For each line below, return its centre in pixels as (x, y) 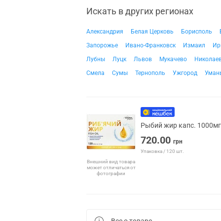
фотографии (111, 173)
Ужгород (185, 73)
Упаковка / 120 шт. (162, 151)
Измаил (194, 45)
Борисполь (197, 32)
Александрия (105, 32)
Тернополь (150, 73)
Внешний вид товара (111, 162)
